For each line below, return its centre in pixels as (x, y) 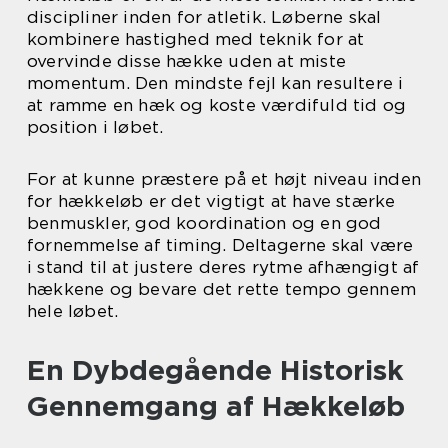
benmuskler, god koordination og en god (204, 223)
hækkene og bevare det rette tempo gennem (222, 289)
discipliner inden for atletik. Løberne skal (204, 17)
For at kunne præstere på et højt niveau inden (224, 179)
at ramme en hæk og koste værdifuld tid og (217, 105)
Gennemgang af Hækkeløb (216, 406)
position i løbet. (95, 127)
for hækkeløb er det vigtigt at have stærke (211, 201)
